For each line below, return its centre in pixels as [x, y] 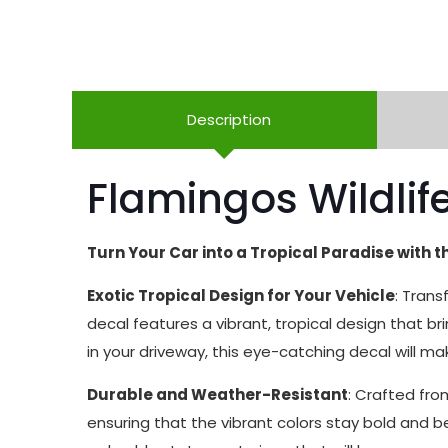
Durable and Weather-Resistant [217, 394]
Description [229, 119]
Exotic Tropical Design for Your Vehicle [241, 295]
